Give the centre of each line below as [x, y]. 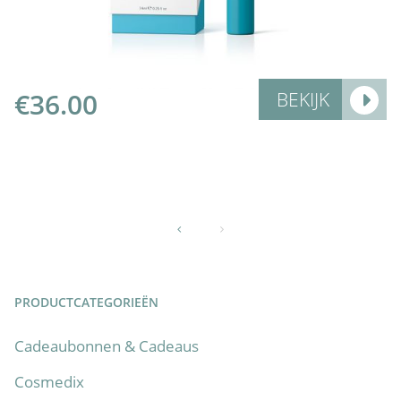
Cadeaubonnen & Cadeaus [107, 346]
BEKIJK [303, 99]
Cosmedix [49, 382]
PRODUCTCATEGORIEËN [86, 303]
